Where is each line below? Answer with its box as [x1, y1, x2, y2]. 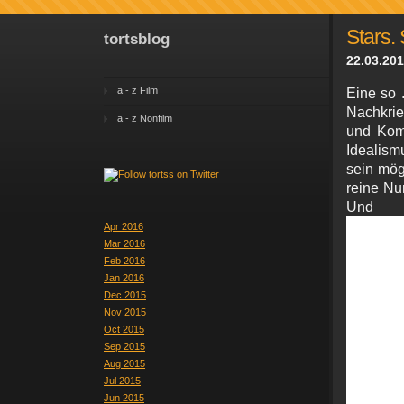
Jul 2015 [104, 375, 141, 386]
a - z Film [117, 85, 158, 96]
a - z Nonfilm [117, 113, 172, 124]
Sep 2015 [104, 341, 145, 352]
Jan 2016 [104, 272, 144, 283]
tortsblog [104, 30, 170, 48]
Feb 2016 [104, 255, 145, 266]
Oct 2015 [104, 324, 144, 335]
